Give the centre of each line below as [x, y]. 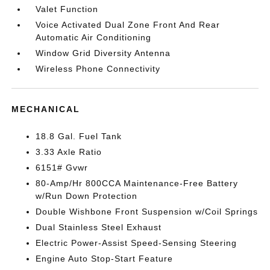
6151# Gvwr [62, 168]
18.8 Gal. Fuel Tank [79, 136]
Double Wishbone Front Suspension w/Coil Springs [147, 212]
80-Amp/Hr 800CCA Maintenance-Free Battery [137, 183]
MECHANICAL [46, 109]
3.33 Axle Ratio [69, 152]
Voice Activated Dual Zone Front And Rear [128, 25]
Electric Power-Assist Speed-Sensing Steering [137, 243]
